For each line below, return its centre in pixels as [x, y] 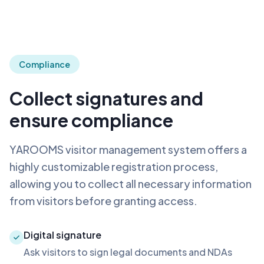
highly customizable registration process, [114, 166]
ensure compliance [91, 120]
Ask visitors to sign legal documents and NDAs [128, 252]
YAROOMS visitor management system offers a [128, 149]
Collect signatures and [106, 98]
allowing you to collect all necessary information [131, 183]
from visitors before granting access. [103, 200]
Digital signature [62, 235]
